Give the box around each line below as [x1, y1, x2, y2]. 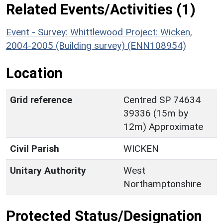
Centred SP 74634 [123, 94, 201, 106]
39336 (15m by [123, 107, 188, 119]
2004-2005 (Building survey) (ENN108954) [6, 39, 186, 51]
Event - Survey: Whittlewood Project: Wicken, [6, 26, 192, 38]
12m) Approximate [123, 120, 203, 132]
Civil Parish [10, 142, 59, 154]
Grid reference [10, 94, 72, 106]
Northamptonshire [123, 178, 201, 190]
